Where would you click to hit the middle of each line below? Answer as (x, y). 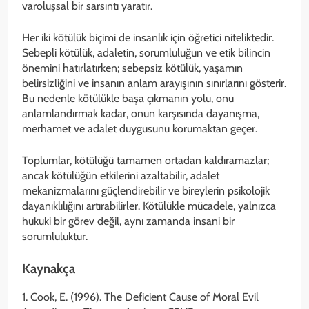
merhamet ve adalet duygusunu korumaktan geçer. (140, 129)
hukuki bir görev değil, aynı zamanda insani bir (128, 221)
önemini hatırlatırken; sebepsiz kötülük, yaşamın (132, 68)
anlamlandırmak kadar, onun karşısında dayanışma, (141, 114)
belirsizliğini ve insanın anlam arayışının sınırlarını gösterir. (154, 83)
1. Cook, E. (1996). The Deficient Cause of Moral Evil (140, 297)
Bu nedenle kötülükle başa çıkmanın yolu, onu (128, 99)
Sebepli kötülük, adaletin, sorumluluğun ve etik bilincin (146, 53)
